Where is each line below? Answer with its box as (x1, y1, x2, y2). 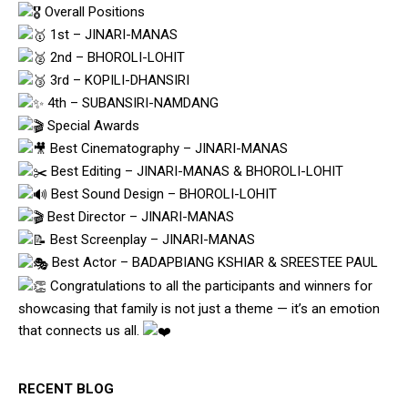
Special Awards (44, 117, 139, 135)
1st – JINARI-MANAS (46, 26, 178, 44)
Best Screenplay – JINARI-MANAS (46, 231, 255, 249)
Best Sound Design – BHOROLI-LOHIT (47, 186, 277, 203)
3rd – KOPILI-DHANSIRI (46, 72, 189, 89)
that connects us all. (18, 321, 143, 339)
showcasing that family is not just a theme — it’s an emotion (18, 300, 380, 317)
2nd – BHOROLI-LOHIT (46, 49, 185, 66)
